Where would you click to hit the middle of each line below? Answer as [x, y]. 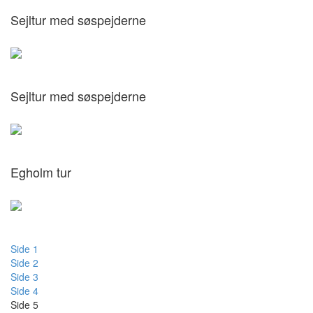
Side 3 [24, 277]
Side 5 [24, 305]
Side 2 [24, 263]
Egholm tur [41, 172]
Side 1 [24, 249]
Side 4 [24, 291]
